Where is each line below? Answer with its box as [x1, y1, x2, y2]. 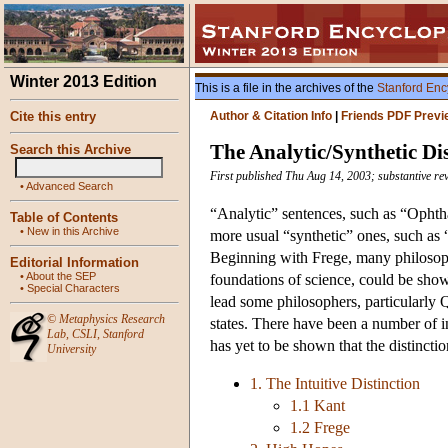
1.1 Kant [290, 397, 345, 415]
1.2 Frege [290, 419, 350, 437]
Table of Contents [10, 210, 118, 225]
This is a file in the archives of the [195, 81, 377, 95]
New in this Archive [27, 225, 119, 237]
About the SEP [26, 270, 96, 282]
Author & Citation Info [210, 109, 332, 123]
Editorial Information [10, 255, 139, 270]
